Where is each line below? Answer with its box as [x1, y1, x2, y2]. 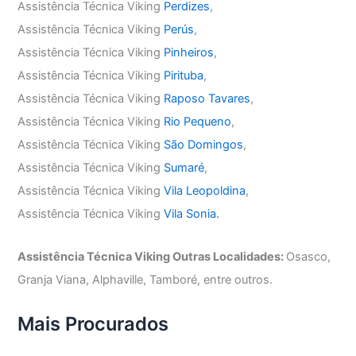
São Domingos [164, 137, 244, 152]
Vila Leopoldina [164, 183, 246, 198]
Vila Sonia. [164, 206, 220, 221]
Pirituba [164, 68, 204, 83]
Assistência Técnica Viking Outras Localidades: [17, 250, 287, 265]
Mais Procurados [17, 311, 169, 335]
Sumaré [164, 160, 205, 175]
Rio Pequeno [164, 114, 232, 129]
